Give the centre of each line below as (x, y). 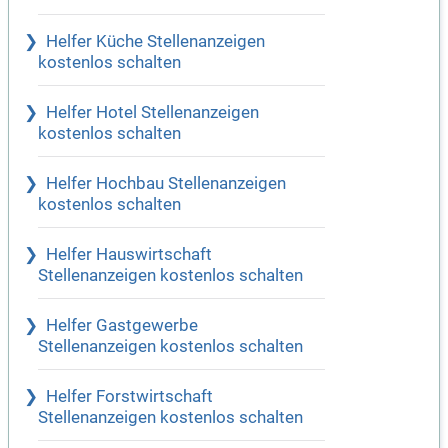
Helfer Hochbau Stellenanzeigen (166, 184)
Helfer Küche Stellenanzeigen (155, 42)
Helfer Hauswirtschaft (129, 255)
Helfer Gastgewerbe (122, 326)
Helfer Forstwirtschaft (129, 397)
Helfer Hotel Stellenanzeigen (152, 113)
